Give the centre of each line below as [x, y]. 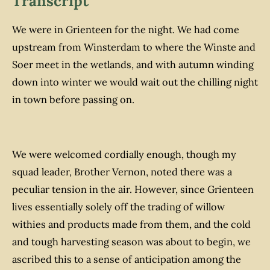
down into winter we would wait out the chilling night [135, 82]
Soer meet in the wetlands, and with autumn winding [133, 65]
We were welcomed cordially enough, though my [124, 155]
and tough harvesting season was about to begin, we [131, 242]
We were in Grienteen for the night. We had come [126, 30]
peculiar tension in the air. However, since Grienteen [133, 190]
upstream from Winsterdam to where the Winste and [134, 47]
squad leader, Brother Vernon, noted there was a [122, 172]
